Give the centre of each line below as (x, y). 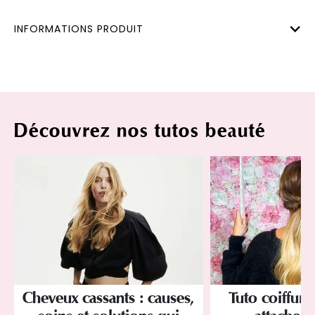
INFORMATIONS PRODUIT (79, 29)
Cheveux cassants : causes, (109, 298)
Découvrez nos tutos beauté (140, 131)
